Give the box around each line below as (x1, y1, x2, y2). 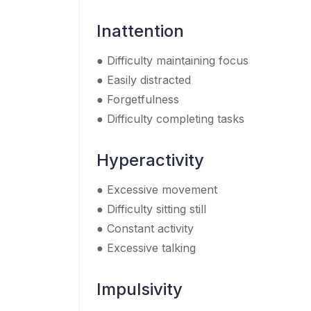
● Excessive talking (96, 240, 196, 255)
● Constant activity (96, 221, 194, 235)
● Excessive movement (96, 182, 217, 196)
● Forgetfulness (96, 92, 179, 106)
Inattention (96, 20, 184, 41)
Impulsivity (96, 278, 183, 299)
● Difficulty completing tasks (96, 111, 244, 126)
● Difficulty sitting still (96, 201, 206, 216)
